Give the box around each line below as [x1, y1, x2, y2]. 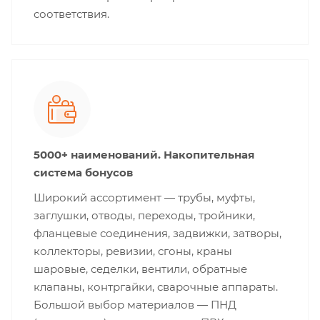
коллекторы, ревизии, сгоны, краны [34, 244, 232, 259]
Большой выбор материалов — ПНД [34, 298, 236, 312]
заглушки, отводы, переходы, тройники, [34, 209, 255, 223]
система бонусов [34, 166, 133, 180]
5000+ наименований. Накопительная [34, 148, 254, 162]
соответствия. [34, 7, 109, 21]
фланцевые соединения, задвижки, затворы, [34, 226, 281, 241]
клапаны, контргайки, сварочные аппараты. [34, 280, 278, 294]
